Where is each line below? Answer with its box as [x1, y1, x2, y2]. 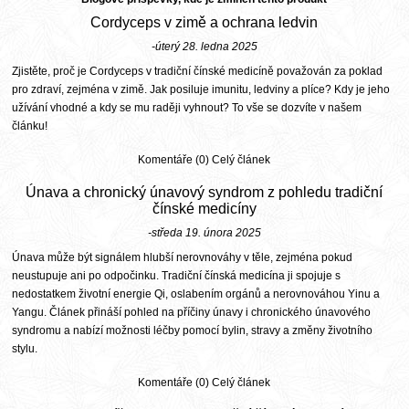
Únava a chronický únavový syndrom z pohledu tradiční [26, 184, 383, 201]
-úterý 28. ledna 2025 [151, 40, 257, 54]
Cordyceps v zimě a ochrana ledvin [90, 15, 319, 31]
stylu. [12, 342, 38, 356]
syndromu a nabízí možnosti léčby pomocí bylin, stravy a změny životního [12, 324, 373, 338]
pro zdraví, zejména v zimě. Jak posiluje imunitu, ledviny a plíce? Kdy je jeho [12, 83, 391, 97]
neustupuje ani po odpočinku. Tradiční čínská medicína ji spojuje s [12, 269, 341, 283]
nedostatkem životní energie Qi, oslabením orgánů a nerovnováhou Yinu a [12, 288, 381, 301]
